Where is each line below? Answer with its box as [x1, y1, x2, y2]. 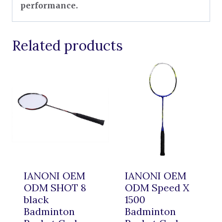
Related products [12, 36, 123, 55]
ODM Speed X [125, 181, 189, 194]
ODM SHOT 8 [24, 181, 86, 194]
